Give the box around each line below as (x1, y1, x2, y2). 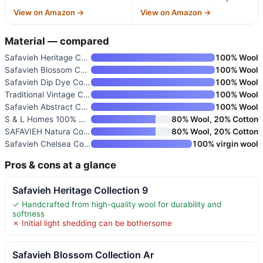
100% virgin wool (192, 139, 258, 149)
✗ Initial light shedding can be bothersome (12, 218, 172, 228)
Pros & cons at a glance (5, 159, 116, 171)
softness (12, 208, 45, 218)
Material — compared (5, 35, 109, 47)
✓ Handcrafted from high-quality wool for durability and (12, 199, 221, 209)
